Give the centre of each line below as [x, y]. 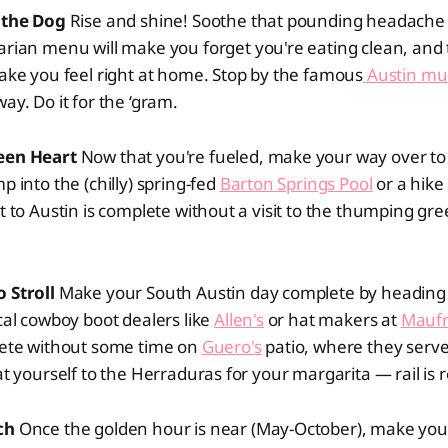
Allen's [239, 319]
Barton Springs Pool [296, 183]
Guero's [231, 346]
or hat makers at [332, 319]
